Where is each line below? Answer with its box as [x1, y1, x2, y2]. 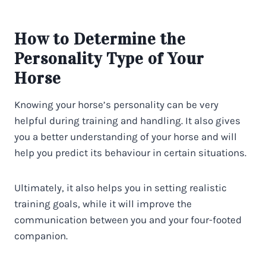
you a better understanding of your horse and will [14, 130, 237, 142]
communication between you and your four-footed [14, 213, 242, 226]
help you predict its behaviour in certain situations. [14, 146, 246, 159]
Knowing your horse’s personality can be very [14, 98, 218, 110]
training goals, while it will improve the [14, 197, 192, 210]
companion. [14, 229, 68, 242]
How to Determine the [14, 28, 186, 49]
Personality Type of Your [14, 48, 204, 69]
